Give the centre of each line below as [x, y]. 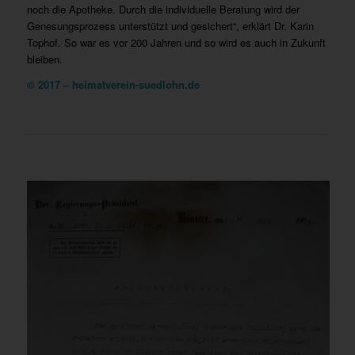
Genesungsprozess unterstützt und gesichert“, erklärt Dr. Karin [170, 25]
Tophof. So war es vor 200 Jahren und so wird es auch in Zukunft [176, 42]
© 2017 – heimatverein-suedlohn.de [113, 84]
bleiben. [44, 59]
